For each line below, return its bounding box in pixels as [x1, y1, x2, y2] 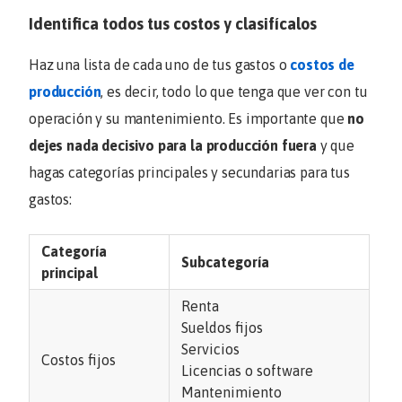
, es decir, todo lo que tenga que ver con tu [100, 83, 368, 100]
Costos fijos [41, 352, 116, 369]
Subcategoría [181, 254, 269, 271]
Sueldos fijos [181, 319, 263, 336]
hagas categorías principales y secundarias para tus [29, 164, 350, 181]
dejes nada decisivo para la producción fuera [29, 137, 317, 154]
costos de [290, 57, 354, 74]
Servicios [181, 341, 240, 358]
